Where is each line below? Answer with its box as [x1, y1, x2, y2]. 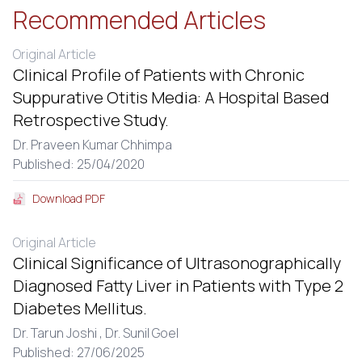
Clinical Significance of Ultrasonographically [13, 252, 341, 274]
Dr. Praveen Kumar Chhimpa [13, 136, 172, 154]
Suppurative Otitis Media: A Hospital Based [13, 86, 330, 108]
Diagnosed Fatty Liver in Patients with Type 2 [13, 275, 343, 297]
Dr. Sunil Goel [105, 324, 179, 342]
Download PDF [32, 191, 105, 206]
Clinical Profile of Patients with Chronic [13, 64, 305, 86]
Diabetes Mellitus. [13, 297, 147, 319]
